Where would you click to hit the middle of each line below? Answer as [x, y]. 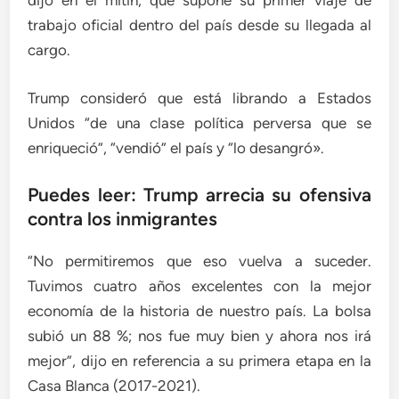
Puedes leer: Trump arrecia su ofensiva [199, 195]
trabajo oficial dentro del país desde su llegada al [199, 25]
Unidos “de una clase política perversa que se [199, 122]
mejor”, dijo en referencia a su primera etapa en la [199, 361]
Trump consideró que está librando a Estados [199, 98]
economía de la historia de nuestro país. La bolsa [199, 311]
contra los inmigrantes [123, 219]
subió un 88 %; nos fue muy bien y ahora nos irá [199, 336]
